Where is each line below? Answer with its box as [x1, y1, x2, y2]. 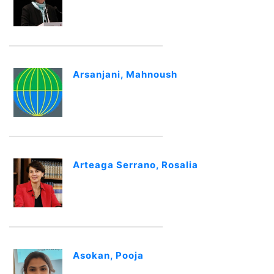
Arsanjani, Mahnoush [73, 68, 177, 80]
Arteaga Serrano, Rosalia [73, 159, 198, 171]
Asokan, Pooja [73, 250, 144, 261]
